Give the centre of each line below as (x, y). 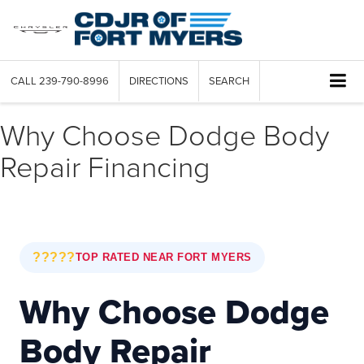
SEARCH (229, 81)
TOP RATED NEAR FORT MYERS (163, 258)
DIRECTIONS (159, 81)
